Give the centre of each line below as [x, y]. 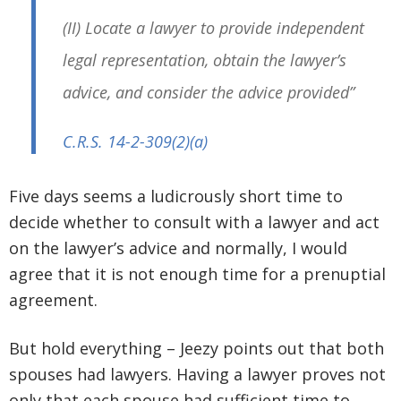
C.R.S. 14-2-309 [117, 142]
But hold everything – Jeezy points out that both [196, 349]
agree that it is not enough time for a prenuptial [197, 274]
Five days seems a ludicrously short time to [176, 196]
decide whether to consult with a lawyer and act [194, 222]
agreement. [53, 300]
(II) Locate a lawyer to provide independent [213, 28]
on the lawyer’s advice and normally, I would [178, 248]
